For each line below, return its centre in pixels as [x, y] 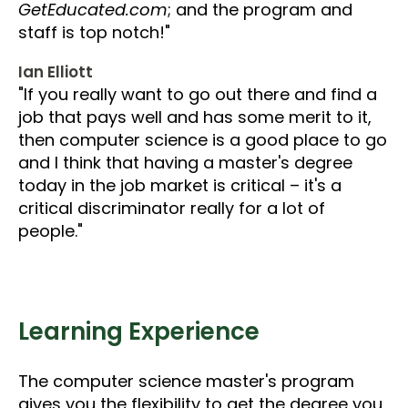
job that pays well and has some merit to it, [195, 117]
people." [51, 230]
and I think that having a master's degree [185, 162]
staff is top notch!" [94, 32]
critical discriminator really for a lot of [172, 208]
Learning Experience [139, 331]
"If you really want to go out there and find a [198, 94]
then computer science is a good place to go [203, 139]
